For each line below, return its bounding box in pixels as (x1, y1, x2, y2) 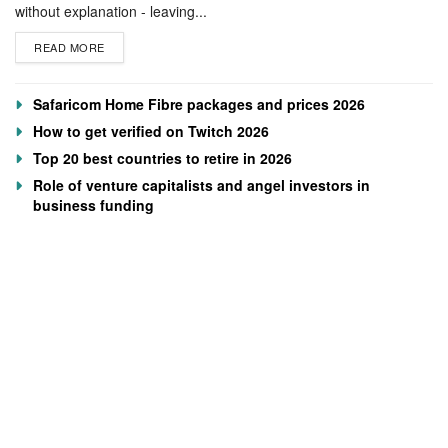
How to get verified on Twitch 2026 (33, 120, 269, 141)
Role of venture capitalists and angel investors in (33, 174, 370, 195)
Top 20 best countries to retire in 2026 (33, 147, 292, 168)
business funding (33, 194, 154, 215)
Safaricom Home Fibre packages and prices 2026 (33, 93, 365, 114)
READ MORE (34, 38, 105, 55)
